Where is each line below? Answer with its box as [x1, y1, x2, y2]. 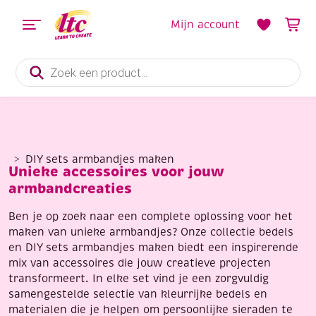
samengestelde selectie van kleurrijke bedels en [8, 288, 267, 300]
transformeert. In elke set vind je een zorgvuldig [8, 272, 269, 285]
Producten [15, 56, 70, 70]
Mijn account [171, 18, 240, 31]
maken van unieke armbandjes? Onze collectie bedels [8, 226, 293, 238]
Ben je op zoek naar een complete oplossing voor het [8, 210, 293, 223]
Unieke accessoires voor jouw [8, 163, 224, 181]
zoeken [15, 67, 52, 80]
